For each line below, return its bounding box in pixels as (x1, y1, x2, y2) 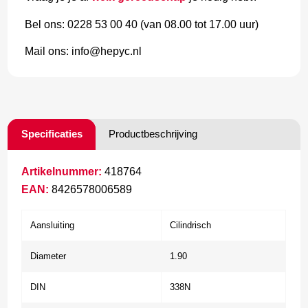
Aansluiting (30, 219, 75, 230)
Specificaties (21, 127, 83, 140)
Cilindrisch (170, 219, 212, 230)
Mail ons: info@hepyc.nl (25, 45, 142, 58)
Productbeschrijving (109, 127, 198, 140)
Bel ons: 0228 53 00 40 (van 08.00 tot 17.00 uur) (25, 18, 259, 30)
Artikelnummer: (21, 165, 102, 177)
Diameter (30, 250, 67, 261)
